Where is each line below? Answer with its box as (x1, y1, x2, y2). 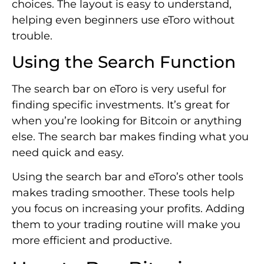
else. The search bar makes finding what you (12, 130, 249, 144)
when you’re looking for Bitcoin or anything (12, 114, 242, 128)
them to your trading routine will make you (12, 218, 240, 232)
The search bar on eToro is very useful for (12, 82, 226, 96)
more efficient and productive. (12, 234, 172, 247)
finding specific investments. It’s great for (12, 98, 230, 112)
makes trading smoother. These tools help (12, 186, 235, 200)
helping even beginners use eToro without (12, 13, 235, 27)
